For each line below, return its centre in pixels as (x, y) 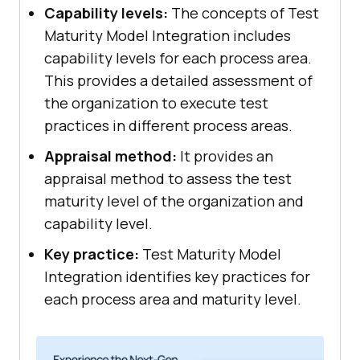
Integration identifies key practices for (177, 276)
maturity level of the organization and (174, 200)
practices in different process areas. (168, 125)
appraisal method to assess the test (168, 178)
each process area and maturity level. (173, 299)
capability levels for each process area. (178, 57)
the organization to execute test (156, 102)
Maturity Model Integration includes (168, 35)
